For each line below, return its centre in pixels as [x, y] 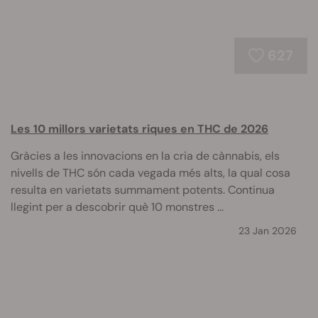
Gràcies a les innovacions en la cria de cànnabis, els [145, 156]
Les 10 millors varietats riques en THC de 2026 [139, 129]
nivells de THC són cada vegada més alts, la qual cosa [150, 173]
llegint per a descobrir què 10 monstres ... [117, 207]
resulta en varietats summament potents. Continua [143, 190]
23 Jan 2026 [268, 231]
